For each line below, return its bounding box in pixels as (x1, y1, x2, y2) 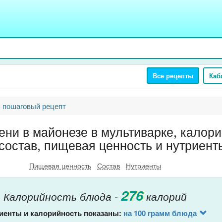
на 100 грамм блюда (123, 207, 197, 219)
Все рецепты (153, 71, 193, 80)
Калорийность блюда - (3, 189, 121, 204)
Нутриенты (126, 161, 161, 170)
